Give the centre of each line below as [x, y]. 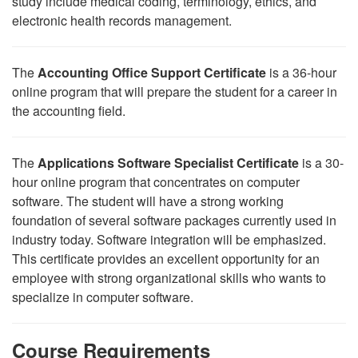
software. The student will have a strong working [148, 201]
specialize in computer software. [103, 297]
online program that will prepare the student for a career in [175, 91]
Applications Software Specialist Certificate [170, 163]
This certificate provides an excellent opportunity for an [166, 259]
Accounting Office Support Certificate [153, 72]
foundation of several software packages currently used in [174, 220]
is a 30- [323, 163]
